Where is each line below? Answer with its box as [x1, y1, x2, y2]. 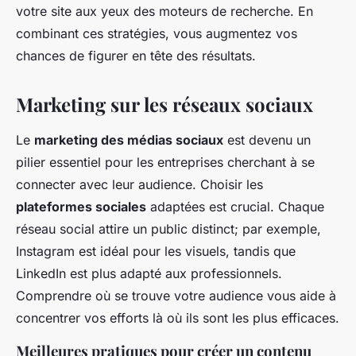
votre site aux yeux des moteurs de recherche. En [16, 3, 313, 20]
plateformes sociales [16, 199, 146, 215]
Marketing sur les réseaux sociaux [16, 91, 313, 118]
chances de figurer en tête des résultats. [16, 48, 256, 64]
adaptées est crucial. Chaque [146, 199, 324, 215]
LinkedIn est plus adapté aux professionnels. [16, 265, 282, 282]
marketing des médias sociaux [34, 132, 223, 149]
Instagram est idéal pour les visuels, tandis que [16, 243, 296, 260]
